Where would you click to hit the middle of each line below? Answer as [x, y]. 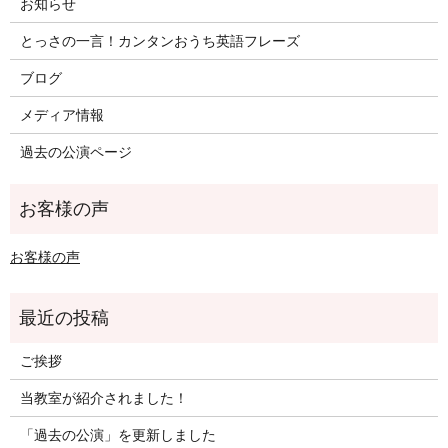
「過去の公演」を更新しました [117, 434]
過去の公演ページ [75, 151]
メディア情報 [61, 114]
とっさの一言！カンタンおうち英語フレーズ [159, 40]
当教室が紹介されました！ [103, 397]
